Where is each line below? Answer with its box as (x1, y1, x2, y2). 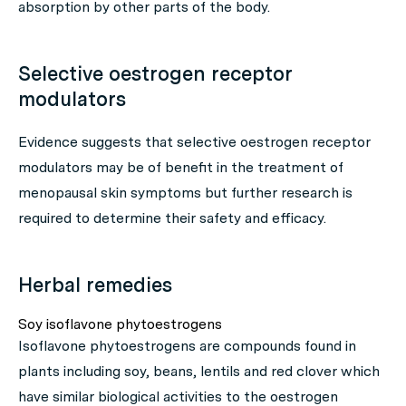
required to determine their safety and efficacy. (18, 209, 326, 227)
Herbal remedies (18, 273, 172, 297)
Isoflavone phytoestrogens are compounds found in (18, 337, 356, 355)
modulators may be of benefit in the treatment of (18, 159, 343, 177)
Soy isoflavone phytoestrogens (18, 315, 222, 333)
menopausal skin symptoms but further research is (18, 184, 353, 202)
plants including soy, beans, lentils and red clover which (18, 362, 380, 381)
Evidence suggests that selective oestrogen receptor (18, 133, 371, 151)
